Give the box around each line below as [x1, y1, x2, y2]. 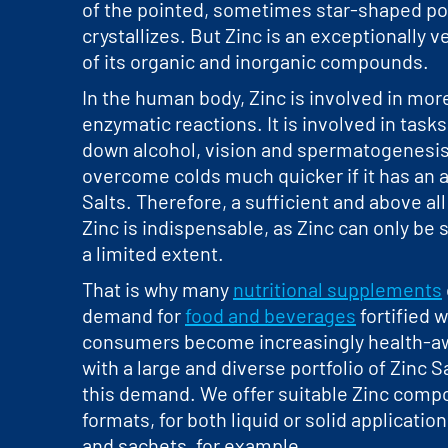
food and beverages [185, 303, 356, 327]
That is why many [82, 277, 233, 301]
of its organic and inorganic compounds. [82, 49, 429, 73]
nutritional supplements [233, 277, 442, 301]
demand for [82, 303, 185, 327]
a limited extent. [82, 241, 224, 265]
